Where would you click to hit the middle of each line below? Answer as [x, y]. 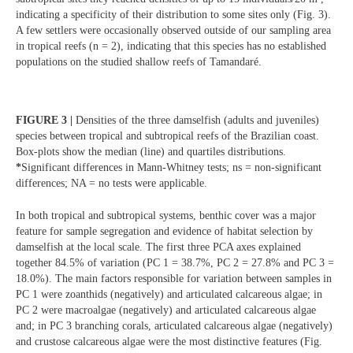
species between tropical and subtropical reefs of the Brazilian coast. [167, 136]
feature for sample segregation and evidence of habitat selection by [164, 231]
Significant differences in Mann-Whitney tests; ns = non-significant [171, 168]
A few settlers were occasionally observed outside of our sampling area [173, 31]
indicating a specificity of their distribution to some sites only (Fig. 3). [173, 15]
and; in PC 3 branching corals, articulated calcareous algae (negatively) [174, 325]
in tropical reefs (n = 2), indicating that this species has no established [171, 46]
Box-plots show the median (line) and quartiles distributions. [151, 152]
